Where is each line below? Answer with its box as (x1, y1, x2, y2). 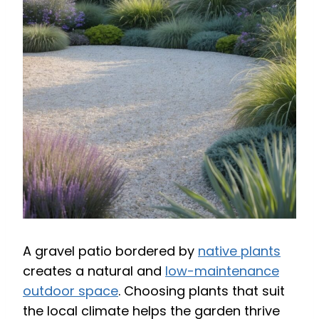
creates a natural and (23, 261, 165, 280)
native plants (198, 241, 281, 260)
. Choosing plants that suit (118, 281, 285, 300)
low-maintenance (165, 261, 279, 280)
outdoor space (23, 281, 118, 300)
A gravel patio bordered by (23, 241, 198, 260)
